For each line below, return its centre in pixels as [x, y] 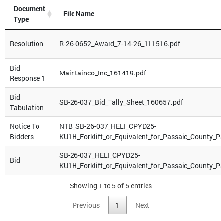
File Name [79, 14]
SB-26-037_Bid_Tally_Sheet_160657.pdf [121, 102]
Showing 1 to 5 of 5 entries [110, 185]
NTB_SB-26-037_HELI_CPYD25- [108, 126]
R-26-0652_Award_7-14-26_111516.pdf [120, 44]
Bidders [22, 137]
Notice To [25, 126]
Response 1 [28, 78]
